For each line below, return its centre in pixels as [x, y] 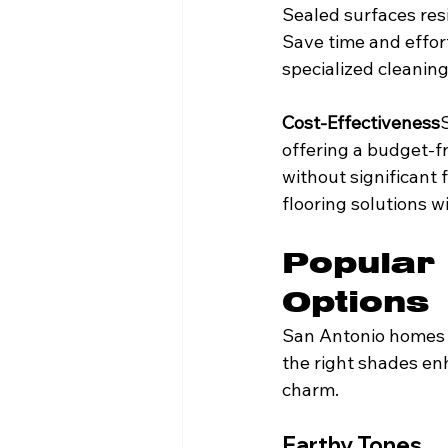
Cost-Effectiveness [361, 123]
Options [355, 302]
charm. [310, 390]
